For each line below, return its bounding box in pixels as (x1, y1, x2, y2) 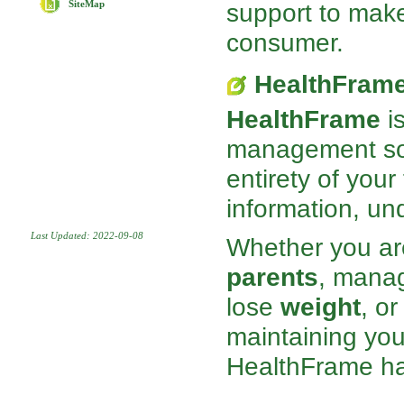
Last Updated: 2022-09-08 (31, 231, 143, 242)
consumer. (226, 27, 344, 57)
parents (226, 262, 319, 292)
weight (280, 292, 362, 322)
